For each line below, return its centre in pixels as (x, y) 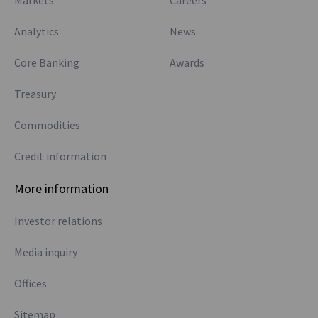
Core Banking (47, 62)
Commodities (47, 125)
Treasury (35, 94)
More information (61, 188)
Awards (187, 62)
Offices (31, 283)
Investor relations (58, 221)
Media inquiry (46, 252)
